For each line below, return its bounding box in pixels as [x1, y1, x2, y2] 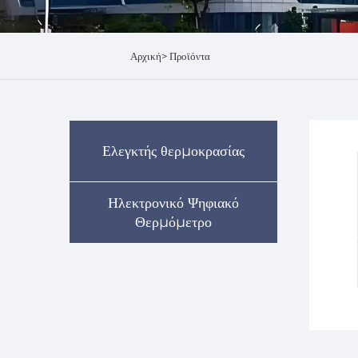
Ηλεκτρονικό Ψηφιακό [108, 194, 239, 212]
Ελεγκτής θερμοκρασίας [102, 142, 245, 160]
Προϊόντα [169, 50, 210, 62]
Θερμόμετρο [135, 213, 212, 231]
